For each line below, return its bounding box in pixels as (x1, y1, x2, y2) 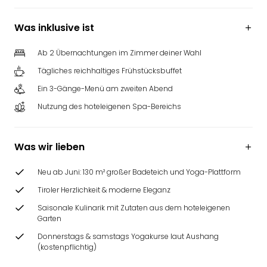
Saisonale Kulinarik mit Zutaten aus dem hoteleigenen (38, 203, 230, 213)
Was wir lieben (14, 140, 85, 154)
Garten (38, 213, 61, 223)
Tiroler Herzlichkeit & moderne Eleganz (38, 185, 170, 195)
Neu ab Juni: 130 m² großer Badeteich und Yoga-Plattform (38, 167, 241, 177)
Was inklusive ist (14, 21, 94, 35)
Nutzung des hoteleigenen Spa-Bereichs (38, 101, 181, 111)
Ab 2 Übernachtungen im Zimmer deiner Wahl (38, 48, 201, 58)
